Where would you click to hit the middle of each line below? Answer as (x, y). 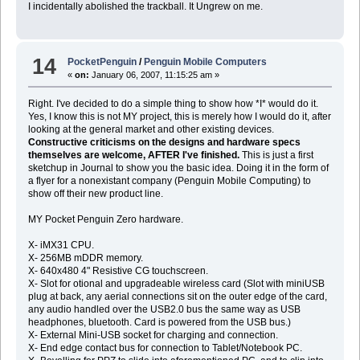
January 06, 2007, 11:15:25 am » (155, 75)
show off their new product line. (95, 194)
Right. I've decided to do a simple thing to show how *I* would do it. (173, 104)
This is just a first (276, 155)
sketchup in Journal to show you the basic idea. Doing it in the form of (178, 168)
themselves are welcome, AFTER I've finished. (133, 155)
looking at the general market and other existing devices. (151, 130)
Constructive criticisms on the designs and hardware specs (164, 143)
